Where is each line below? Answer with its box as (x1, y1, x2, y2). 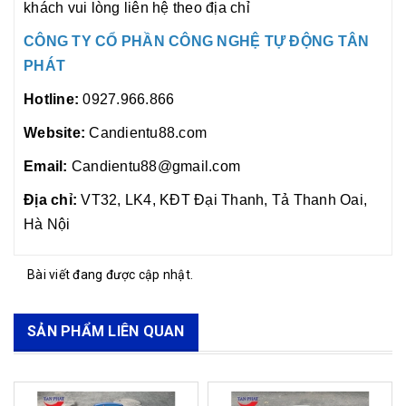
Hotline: (24, 92, 79, 108)
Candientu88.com (85, 125, 207, 141)
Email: (24, 159, 68, 175)
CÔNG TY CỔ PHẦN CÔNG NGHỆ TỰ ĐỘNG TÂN (24, 34, 370, 50)
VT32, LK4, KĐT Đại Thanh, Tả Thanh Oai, (81, 192, 367, 208)
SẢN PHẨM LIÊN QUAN (27, 323, 185, 341)
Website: (24, 125, 85, 141)
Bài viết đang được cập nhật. (27, 267, 193, 283)
